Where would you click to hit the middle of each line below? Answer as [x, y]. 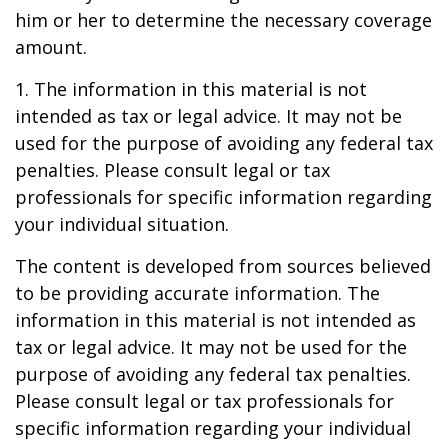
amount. [51, 47]
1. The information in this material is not [191, 89]
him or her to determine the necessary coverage [223, 20]
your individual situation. [122, 224]
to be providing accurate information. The [197, 293]
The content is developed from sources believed [223, 266]
